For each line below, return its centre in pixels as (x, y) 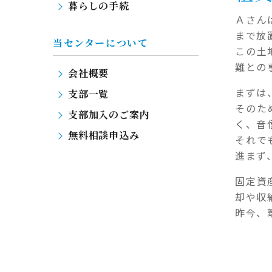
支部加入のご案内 (109, 114)
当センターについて (101, 42)
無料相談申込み (104, 135)
